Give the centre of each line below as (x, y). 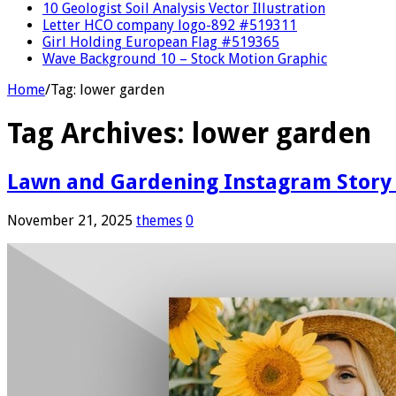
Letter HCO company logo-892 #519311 (170, 25)
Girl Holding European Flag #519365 (161, 42)
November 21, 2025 (70, 220)
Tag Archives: (99, 134)
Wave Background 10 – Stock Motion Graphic (185, 58)
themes (159, 220)
